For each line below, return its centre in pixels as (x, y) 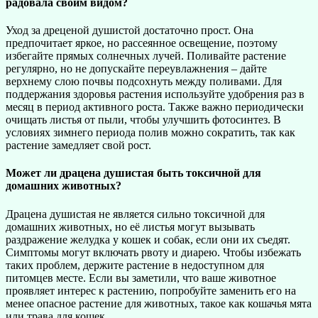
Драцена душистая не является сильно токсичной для (135, 214)
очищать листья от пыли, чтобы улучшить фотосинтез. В (143, 120)
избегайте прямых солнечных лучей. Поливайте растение (146, 56)
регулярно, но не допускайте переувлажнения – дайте (136, 69)
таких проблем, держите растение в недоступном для (135, 265)
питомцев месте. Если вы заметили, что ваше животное (141, 278)
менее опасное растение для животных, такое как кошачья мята (159, 303)
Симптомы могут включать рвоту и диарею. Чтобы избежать (153, 252)
